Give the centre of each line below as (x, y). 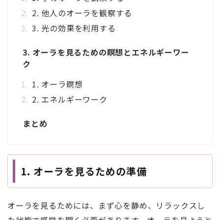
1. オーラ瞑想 (57, 84)
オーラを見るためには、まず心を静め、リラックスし (107, 206)
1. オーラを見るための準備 (84, 171)
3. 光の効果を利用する (74, 28)
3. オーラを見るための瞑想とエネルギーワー (106, 52)
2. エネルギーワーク (70, 99)
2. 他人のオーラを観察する (82, 13)
